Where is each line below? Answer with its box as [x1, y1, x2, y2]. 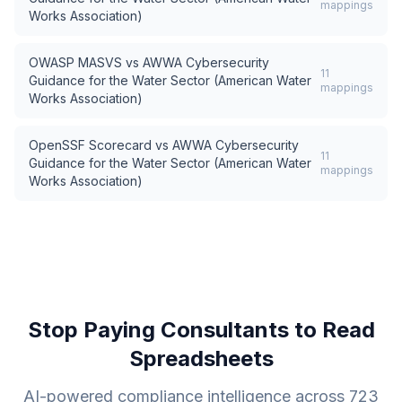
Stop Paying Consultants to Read [27, 317, 375, 343]
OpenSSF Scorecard [29, 137, 152, 153]
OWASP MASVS [29, 55, 122, 70]
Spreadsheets [128, 345, 274, 371]
